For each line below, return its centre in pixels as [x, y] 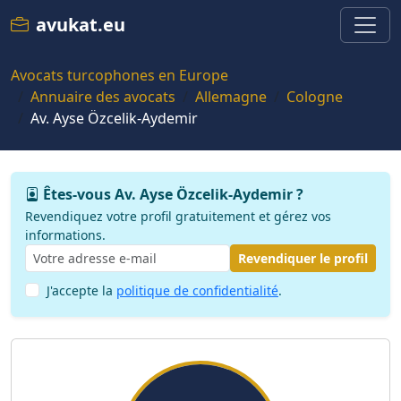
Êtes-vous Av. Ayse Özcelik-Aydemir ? [173, 194]
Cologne [315, 97]
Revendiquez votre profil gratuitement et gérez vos [178, 216]
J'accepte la [81, 290]
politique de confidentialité [197, 290]
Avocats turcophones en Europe [119, 75]
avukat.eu [81, 25]
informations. [65, 235]
